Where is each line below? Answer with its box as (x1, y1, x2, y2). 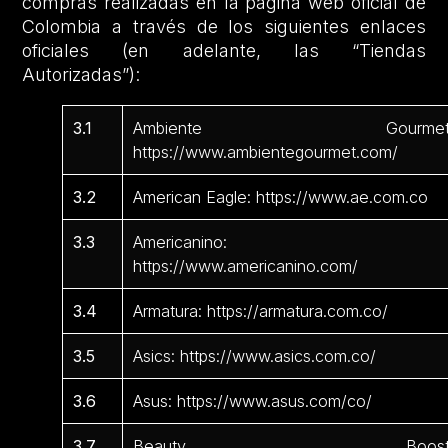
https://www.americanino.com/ (133, 256, 359, 277)
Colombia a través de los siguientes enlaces (22, 16, 426, 38)
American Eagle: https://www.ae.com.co (133, 187, 429, 208)
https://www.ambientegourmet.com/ (133, 142, 399, 163)
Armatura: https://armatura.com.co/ (133, 301, 389, 322)
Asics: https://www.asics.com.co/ (133, 346, 377, 367)
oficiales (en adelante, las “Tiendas (22, 40, 426, 62)
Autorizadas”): (22, 64, 141, 86)
